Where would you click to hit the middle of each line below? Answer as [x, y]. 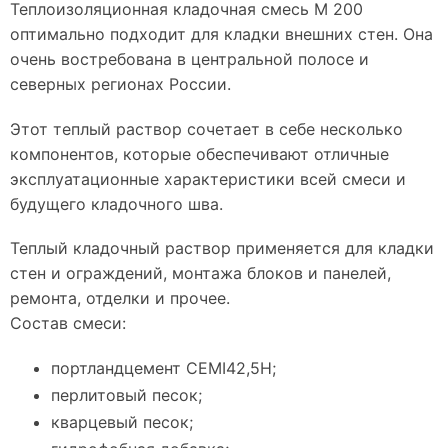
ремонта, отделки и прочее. [120, 297]
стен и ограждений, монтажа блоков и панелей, [200, 272]
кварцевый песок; [122, 421]
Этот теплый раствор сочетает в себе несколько [206, 128]
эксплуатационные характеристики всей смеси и [208, 178]
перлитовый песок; [127, 394]
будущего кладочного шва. [116, 203]
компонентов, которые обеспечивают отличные [199, 153]
